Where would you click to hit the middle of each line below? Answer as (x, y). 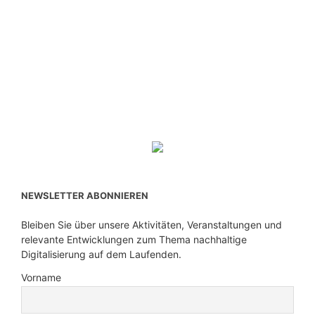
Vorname (41, 277)
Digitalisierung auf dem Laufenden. (101, 254)
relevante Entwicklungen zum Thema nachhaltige (134, 239)
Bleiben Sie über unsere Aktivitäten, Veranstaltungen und (152, 225)
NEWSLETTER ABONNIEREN (85, 195)
